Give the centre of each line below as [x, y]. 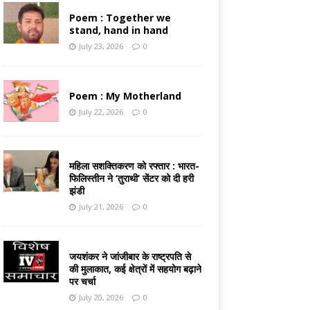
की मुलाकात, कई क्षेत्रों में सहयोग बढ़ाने [135, 269]
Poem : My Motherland [125, 96]
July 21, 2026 [101, 207]
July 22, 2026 [101, 112]
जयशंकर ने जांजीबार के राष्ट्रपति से [130, 257]
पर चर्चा [82, 282]
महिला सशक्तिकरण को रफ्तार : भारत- [134, 166]
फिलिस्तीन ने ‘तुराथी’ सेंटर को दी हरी [131, 179]
